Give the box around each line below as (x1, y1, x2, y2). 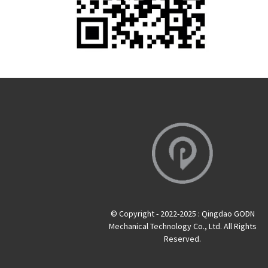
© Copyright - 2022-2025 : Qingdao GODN (110, 208, 255, 219)
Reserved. (164, 233, 202, 244)
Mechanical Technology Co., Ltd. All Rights (108, 220, 257, 232)
